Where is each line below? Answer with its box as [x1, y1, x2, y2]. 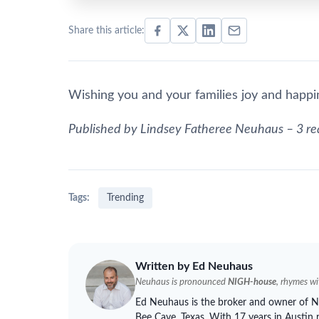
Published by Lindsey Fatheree [68, 123, 235, 136]
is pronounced [169, 277, 228, 286]
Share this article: [68, 26, 145, 36]
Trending [107, 193, 144, 203]
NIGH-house [228, 277, 276, 286]
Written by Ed [135, 261, 208, 272]
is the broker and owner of [189, 296, 311, 308]
